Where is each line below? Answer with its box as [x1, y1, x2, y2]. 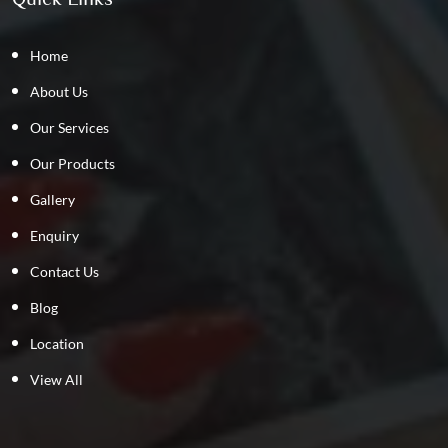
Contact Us [30, 262, 99, 280]
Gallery [30, 190, 75, 208]
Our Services [30, 118, 109, 136]
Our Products [30, 154, 115, 172]
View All [30, 370, 83, 388]
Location [30, 334, 84, 352]
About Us [30, 82, 88, 100]
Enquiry [30, 226, 79, 244]
